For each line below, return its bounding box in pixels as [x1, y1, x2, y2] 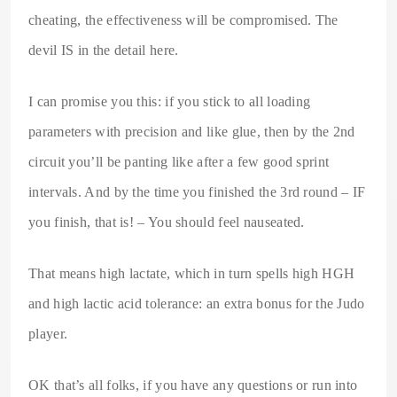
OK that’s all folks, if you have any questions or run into [28, 377, 358, 393]
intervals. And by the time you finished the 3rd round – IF [28, 183, 366, 199]
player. [28, 325, 68, 341]
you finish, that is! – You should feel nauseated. [28, 214, 305, 230]
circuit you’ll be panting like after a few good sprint [28, 153, 330, 169]
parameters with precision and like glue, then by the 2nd [28, 123, 355, 139]
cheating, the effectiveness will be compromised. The [28, 12, 339, 27]
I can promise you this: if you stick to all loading [28, 93, 311, 109]
